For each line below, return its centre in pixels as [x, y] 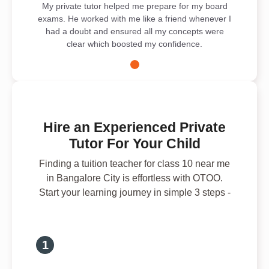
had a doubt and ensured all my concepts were [134, 31]
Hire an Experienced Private [134, 127]
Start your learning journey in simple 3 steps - [134, 192]
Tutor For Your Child [134, 143]
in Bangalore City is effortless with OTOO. [134, 178]
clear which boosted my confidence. [134, 44]
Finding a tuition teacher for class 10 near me [134, 163]
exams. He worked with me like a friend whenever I [134, 18]
